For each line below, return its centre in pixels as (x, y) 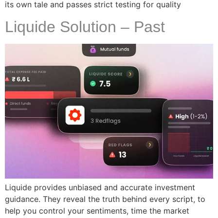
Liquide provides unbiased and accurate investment (100, 188)
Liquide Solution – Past (85, 27)
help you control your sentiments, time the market (97, 211)
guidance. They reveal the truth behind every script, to (105, 199)
